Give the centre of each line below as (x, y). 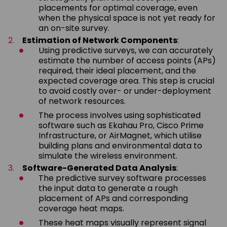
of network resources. (82, 101)
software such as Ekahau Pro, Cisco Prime (121, 125)
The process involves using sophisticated (120, 115)
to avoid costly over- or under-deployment (125, 91)
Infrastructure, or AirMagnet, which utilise (120, 135)
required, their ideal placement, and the (117, 70)
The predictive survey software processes (122, 178)
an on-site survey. (74, 28)
